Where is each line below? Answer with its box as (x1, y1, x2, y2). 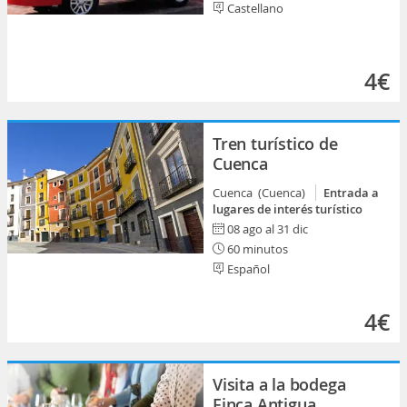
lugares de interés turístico (213, 201, 362, 217)
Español (224, 261, 270, 277)
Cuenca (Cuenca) (213, 184, 311, 201)
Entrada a (323, 184, 379, 201)
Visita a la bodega (213, 373, 346, 395)
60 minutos (224, 241, 288, 257)
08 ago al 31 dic (227, 221, 308, 237)
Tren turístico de (213, 133, 338, 154)
